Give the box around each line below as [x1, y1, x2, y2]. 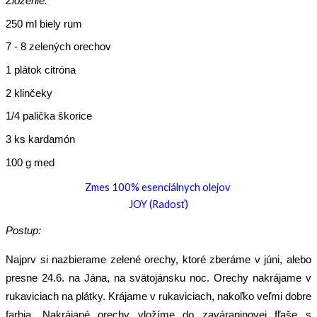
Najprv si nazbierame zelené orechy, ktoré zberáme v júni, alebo [6, 253, 311, 265]
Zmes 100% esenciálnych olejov [84, 181, 233, 194]
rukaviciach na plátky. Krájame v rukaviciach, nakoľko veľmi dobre [6, 290, 311, 302]
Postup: [6, 225, 41, 237]
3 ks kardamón [6, 133, 75, 145]
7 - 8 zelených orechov [6, 41, 111, 53]
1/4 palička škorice [6, 110, 92, 122]
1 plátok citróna [6, 64, 76, 76]
